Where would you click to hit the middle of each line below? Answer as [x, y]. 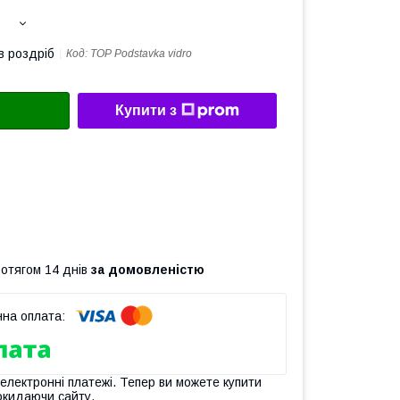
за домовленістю [148, 269]
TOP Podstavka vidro [141, 54]
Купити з [146, 111]
